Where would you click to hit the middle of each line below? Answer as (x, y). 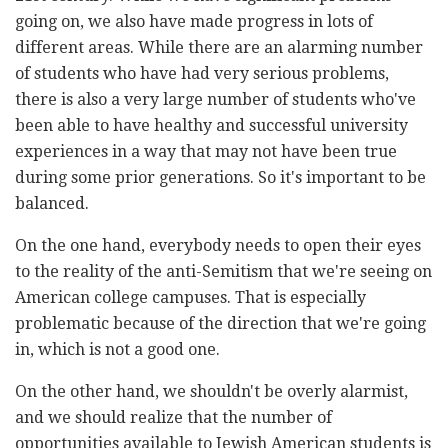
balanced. (52, 203)
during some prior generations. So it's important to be (220, 177)
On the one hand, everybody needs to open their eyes (218, 245)
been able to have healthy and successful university (211, 125)
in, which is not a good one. (117, 349)
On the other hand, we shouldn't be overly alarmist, (211, 391)
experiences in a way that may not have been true (206, 151)
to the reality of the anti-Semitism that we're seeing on (223, 271)
